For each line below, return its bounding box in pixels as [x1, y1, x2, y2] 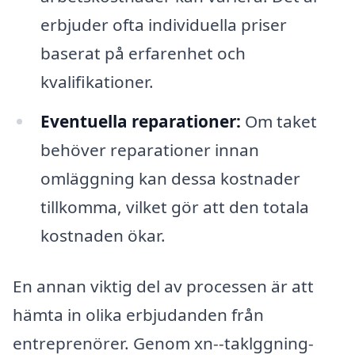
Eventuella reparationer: [40, 110, 241, 133]
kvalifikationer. [40, 71, 154, 94]
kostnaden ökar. [40, 224, 166, 247]
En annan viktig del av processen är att [13, 275, 314, 298]
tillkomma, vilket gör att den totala [40, 196, 309, 219]
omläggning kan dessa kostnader [40, 167, 300, 190]
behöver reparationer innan [40, 139, 259, 162]
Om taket [240, 110, 317, 133]
